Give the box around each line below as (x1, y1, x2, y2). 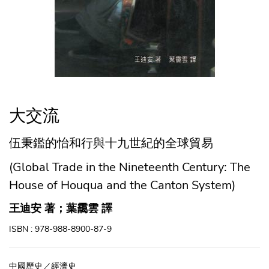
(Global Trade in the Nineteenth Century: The (9, 159, 250, 175)
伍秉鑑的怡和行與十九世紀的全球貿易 (9, 134, 213, 151)
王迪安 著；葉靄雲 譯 (9, 201, 112, 216)
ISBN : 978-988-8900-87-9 (9, 223, 112, 235)
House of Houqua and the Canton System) (9, 177, 235, 193)
